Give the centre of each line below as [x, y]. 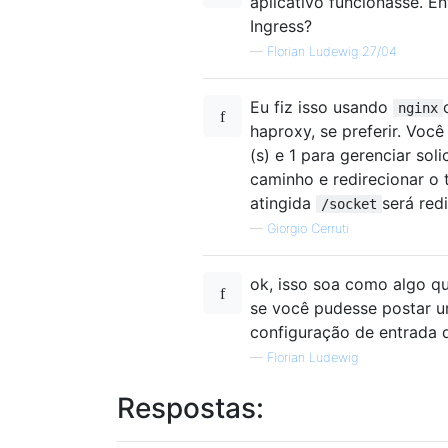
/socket [349, 204]
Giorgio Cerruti [308, 229]
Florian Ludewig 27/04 [332, 52]
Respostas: [190, 408]
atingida [283, 203]
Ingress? [281, 26]
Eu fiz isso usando [321, 107]
